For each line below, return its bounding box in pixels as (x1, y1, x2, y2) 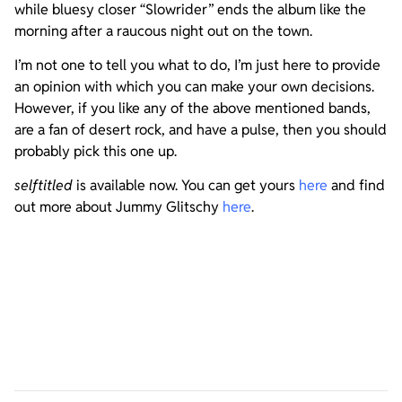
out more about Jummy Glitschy (14, 197, 223, 217)
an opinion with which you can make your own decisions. (14, 76, 374, 96)
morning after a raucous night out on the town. (14, 21, 312, 40)
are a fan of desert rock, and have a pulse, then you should (14, 119, 387, 139)
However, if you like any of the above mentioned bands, (14, 98, 371, 118)
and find (328, 176, 385, 196)
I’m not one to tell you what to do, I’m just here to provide (14, 55, 380, 74)
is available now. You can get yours (73, 176, 299, 196)
